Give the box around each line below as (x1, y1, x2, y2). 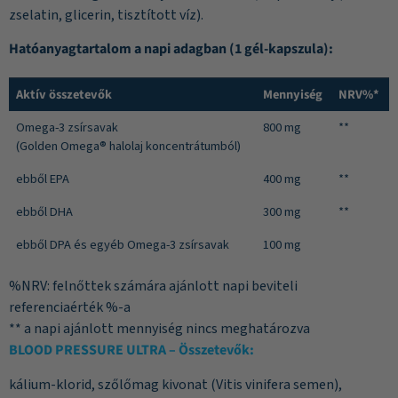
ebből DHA (16, 203, 73, 222)
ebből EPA (16, 170, 69, 189)
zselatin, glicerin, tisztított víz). (9, 4, 203, 25)
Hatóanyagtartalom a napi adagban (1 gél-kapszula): (9, 39, 333, 60)
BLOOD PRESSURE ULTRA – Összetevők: (9, 340, 254, 361)
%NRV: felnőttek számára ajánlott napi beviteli (9, 276, 298, 297)
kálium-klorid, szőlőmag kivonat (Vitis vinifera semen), (9, 374, 342, 394)
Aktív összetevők (16, 85, 112, 105)
